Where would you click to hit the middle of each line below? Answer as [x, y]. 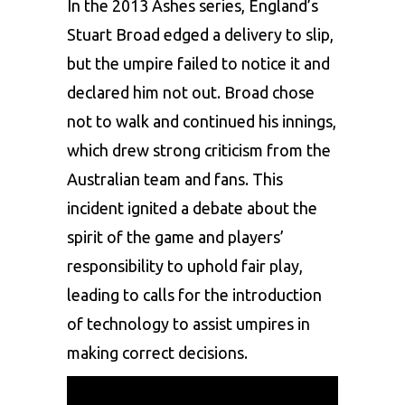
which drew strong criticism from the [199, 150]
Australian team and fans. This [175, 179]
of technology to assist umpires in [188, 323]
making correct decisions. [157, 352]
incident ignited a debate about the [192, 207]
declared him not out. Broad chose [191, 92]
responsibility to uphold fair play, [185, 265]
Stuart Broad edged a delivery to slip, [200, 34]
